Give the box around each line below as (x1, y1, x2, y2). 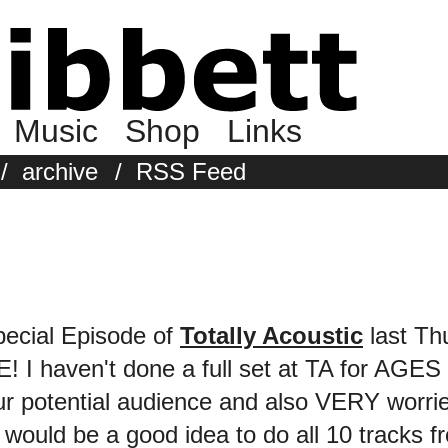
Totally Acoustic (180, 322, 363, 350)
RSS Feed (136, 158, 246, 185)
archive (22, 158, 98, 185)
